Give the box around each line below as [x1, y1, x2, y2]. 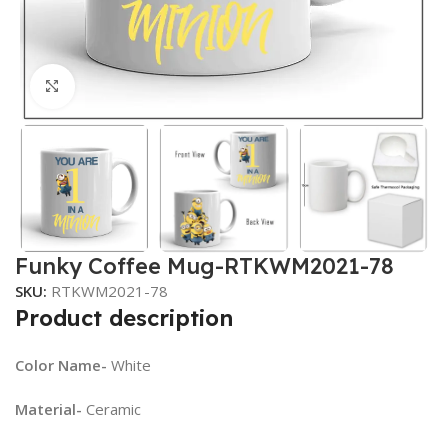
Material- [15, 399, 82, 420]
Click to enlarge [74, 77, 183, 96]
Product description [15, 304, 233, 333]
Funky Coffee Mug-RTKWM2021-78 [15, 252, 394, 281]
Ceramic [82, 399, 141, 420]
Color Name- [15, 355, 107, 376]
